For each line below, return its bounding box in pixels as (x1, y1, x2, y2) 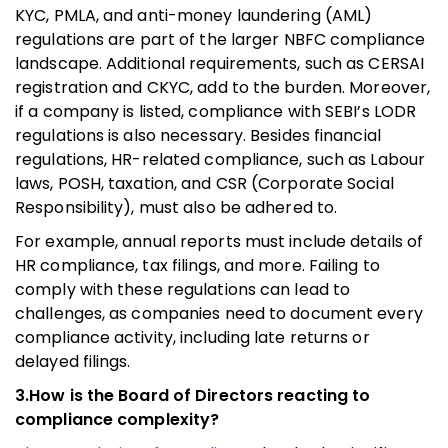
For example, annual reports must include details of (15, 229, 424, 253)
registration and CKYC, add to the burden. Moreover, (15, 75, 431, 99)
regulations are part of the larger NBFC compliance (15, 27, 426, 51)
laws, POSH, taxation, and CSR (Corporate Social (15, 171, 394, 195)
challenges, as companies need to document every (15, 301, 423, 325)
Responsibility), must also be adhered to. (15, 195, 338, 219)
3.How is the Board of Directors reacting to (15, 383, 371, 407)
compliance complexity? (15, 407, 220, 431)
